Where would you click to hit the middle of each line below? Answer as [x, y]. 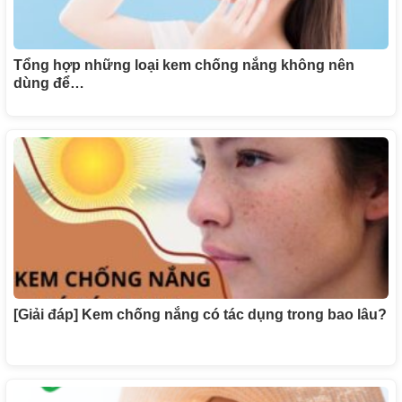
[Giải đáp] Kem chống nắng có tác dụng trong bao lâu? [200, 315]
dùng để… [49, 83]
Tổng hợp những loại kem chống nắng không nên [184, 65]
